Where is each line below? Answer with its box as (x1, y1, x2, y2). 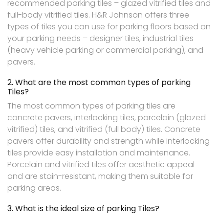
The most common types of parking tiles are (7, 100, 175, 112)
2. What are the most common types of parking (7, 77, 191, 88)
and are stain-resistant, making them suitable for (7, 171, 193, 182)
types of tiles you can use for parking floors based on (7, 21, 211, 33)
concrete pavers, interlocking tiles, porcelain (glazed (7, 112, 206, 124)
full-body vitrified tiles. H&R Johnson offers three (7, 9, 189, 21)
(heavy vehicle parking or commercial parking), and (7, 44, 203, 56)
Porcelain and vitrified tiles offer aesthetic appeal (7, 159, 195, 171)
